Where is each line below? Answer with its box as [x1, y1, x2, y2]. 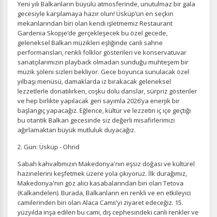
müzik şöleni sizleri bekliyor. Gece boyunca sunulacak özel [17, 67, 189, 76]
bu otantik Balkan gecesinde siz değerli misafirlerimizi [17, 116, 175, 124]
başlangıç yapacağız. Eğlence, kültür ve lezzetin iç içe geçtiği [17, 106, 191, 115]
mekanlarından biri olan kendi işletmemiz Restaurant [17, 19, 172, 28]
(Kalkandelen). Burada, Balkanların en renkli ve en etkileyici [17, 188, 191, 197]
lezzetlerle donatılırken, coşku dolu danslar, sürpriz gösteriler [17, 87, 197, 95]
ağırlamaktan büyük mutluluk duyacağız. [17, 125, 136, 134]
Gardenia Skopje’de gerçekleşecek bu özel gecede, [17, 29, 168, 37]
